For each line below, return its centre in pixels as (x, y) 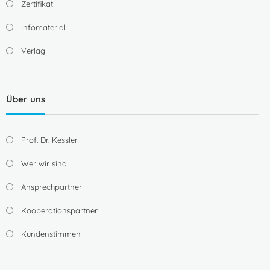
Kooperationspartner (59, 211)
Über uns (25, 99)
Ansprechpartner (51, 187)
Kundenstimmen (51, 234)
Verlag (33, 50)
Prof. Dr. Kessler (49, 140)
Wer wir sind (44, 164)
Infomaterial (43, 27)
